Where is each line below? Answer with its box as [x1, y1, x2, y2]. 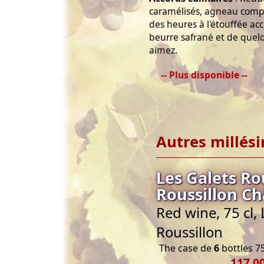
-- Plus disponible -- [161, 68, 247, 81]
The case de [159, 242, 214, 255]
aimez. [149, 44, 177, 57]
